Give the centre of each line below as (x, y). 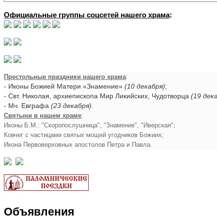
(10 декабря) (145, 86)
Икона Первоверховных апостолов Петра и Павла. (78, 144)
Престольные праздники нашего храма (65, 77)
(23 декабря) (71, 106)
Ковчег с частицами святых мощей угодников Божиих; (84, 135)
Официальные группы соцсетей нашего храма (87, 14)
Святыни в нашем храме (43, 115)
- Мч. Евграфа (27, 106)
